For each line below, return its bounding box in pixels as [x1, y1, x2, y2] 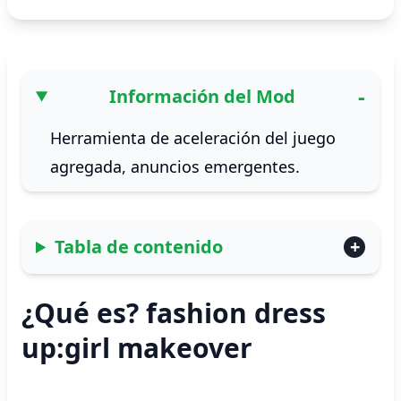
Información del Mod [108, 84, 295, 108]
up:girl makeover [21, 329, 252, 366]
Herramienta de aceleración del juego [50, 127, 336, 149]
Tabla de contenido [55, 235, 224, 259]
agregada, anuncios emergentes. [50, 156, 300, 177]
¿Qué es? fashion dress [21, 294, 326, 331]
